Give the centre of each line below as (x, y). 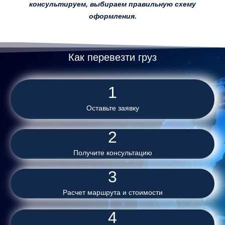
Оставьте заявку (113, 108)
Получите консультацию (113, 152)
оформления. (113, 16)
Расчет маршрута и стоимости (113, 192)
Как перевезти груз (113, 57)
